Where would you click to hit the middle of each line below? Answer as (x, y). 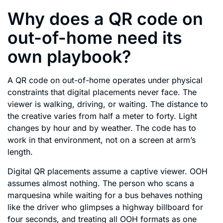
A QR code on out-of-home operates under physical (105, 80)
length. (20, 152)
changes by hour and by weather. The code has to (102, 128)
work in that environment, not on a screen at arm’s (102, 140)
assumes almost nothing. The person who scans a (101, 183)
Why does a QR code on (105, 19)
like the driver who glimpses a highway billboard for (105, 207)
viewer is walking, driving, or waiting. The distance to (108, 104)
